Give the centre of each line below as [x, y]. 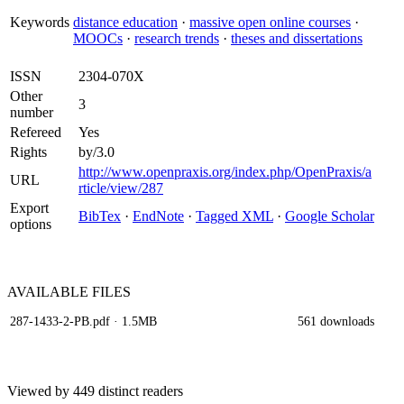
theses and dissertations [297, 38]
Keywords [40, 22]
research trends [177, 38]
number [32, 112]
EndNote [158, 216]
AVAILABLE [50, 292]
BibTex [100, 216]
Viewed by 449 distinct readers [95, 391]
